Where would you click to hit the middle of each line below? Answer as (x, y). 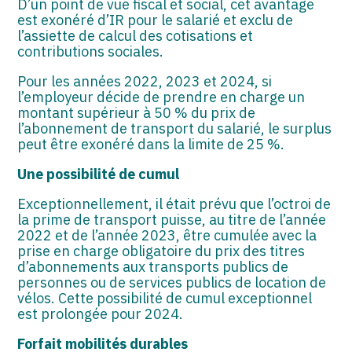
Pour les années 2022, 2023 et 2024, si (145, 81)
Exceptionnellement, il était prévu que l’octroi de (174, 203)
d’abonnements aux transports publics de (153, 266)
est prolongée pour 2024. (101, 313)
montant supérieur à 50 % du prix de (137, 112)
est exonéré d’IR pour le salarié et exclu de (156, 20)
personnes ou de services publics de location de (172, 282)
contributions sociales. (91, 51)
